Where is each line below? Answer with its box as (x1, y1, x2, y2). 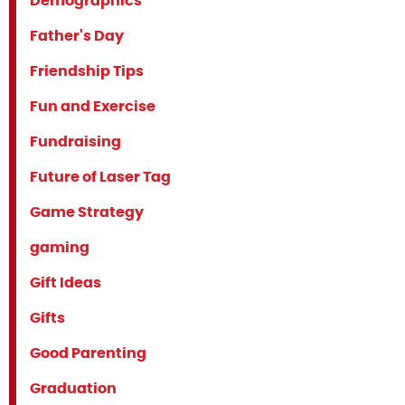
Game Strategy (30, 205, 144, 220)
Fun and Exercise (30, 99, 155, 114)
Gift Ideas (30, 276, 101, 290)
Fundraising (30, 135, 121, 149)
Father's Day (30, 29, 124, 43)
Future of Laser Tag (30, 170, 171, 184)
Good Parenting (30, 346, 146, 361)
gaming (30, 240, 89, 255)
